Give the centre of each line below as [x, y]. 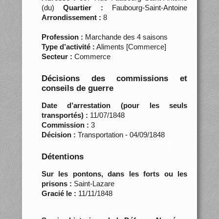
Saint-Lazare [93, 183]
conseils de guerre [77, 88]
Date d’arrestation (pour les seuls [114, 105]
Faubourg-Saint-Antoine [145, 7]
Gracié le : [59, 193]
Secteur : [57, 56]
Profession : [62, 37]
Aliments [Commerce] [130, 46]
